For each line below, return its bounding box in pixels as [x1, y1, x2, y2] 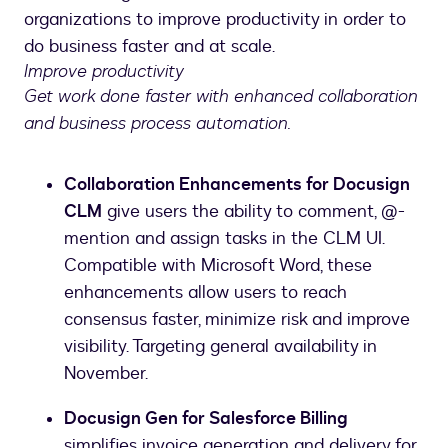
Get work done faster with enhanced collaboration [24, 83, 418, 108]
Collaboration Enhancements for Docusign [64, 171, 410, 197]
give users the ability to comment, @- [102, 198, 405, 224]
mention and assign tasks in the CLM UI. [64, 225, 384, 251]
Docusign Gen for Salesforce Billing [64, 405, 348, 431]
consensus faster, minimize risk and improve [64, 306, 410, 332]
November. [64, 360, 148, 386]
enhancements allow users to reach [64, 279, 347, 305]
